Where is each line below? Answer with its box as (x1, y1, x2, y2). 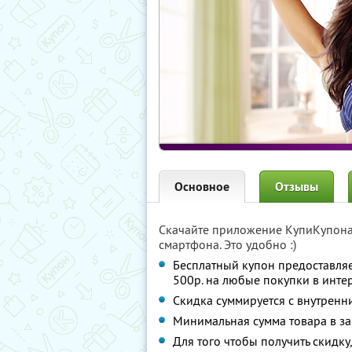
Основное (174, 178, 229, 195)
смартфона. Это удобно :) (159, 236, 296, 252)
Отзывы (275, 178, 318, 195)
